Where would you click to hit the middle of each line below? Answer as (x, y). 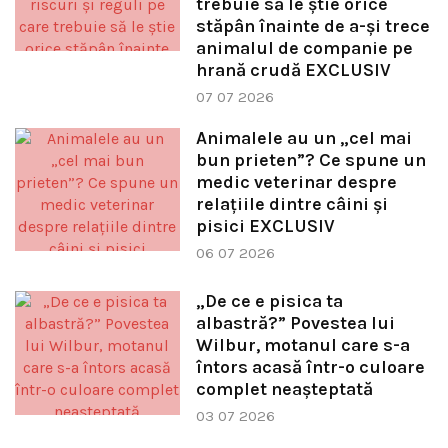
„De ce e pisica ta (269, 301)
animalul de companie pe (304, 47)
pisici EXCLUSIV (265, 225)
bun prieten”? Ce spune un (310, 159)
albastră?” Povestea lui (295, 323)
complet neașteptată (284, 389)
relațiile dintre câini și (291, 203)
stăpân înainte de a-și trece (312, 25)
